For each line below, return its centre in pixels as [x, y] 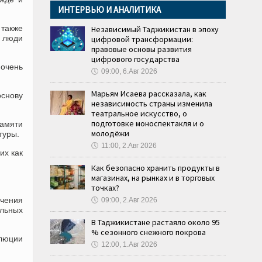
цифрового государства [135, 59]
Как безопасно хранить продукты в [156, 168]
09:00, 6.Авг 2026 [129, 71]
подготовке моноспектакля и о [148, 123]
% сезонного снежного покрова [149, 232]
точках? [105, 188]
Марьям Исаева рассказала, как [149, 94]
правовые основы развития [142, 49]
